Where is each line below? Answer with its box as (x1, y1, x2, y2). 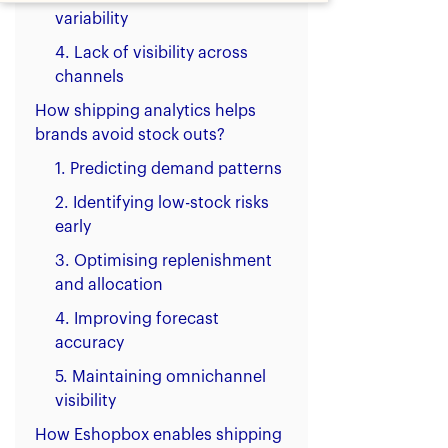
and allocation (55, 277, 163, 294)
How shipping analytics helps (35, 103, 256, 120)
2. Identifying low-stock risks (55, 195, 269, 212)
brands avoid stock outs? (35, 127, 225, 144)
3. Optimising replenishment (55, 253, 272, 270)
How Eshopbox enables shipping (35, 427, 282, 444)
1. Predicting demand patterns (55, 161, 282, 178)
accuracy (55, 335, 124, 352)
